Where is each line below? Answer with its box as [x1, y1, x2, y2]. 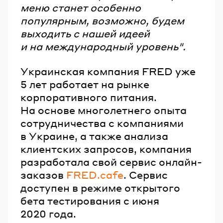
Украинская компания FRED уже [20, 64, 196, 78]
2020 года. [20, 207, 76, 220]
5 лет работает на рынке [20, 77, 149, 91]
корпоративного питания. [20, 90, 157, 104]
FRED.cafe [66, 168, 123, 181]
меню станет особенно [20, 1, 141, 14]
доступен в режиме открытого [20, 181, 180, 194]
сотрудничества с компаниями [20, 116, 184, 129]
